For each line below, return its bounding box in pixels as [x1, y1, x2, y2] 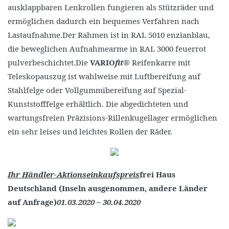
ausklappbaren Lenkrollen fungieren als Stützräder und [8, 2, 214, 12]
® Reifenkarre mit [123, 57, 190, 67]
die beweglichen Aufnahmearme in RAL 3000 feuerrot [8, 43, 206, 54]
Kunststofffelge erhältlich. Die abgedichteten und [8, 99, 188, 109]
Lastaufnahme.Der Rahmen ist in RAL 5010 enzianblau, [8, 30, 210, 40]
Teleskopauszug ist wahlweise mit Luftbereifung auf [8, 71, 200, 81]
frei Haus [140, 169, 175, 179]
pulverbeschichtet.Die [8, 57, 90, 67]
